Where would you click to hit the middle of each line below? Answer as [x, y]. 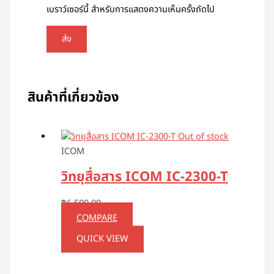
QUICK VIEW [102, 239]
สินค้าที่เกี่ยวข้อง [73, 98]
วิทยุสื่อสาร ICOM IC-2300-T [144, 177]
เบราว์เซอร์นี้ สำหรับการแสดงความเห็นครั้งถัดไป [131, 9]
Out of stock [203, 137]
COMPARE [97, 218]
